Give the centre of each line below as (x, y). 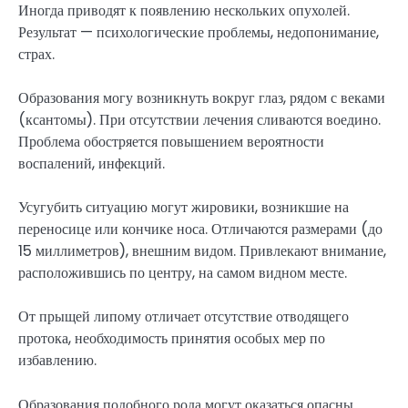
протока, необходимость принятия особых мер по (172, 339)
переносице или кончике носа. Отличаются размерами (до (200, 229)
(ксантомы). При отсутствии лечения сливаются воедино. (199, 120)
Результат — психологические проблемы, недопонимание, (199, 33)
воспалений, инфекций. (92, 164)
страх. (36, 55)
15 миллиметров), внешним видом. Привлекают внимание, (202, 251)
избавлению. (57, 361)
